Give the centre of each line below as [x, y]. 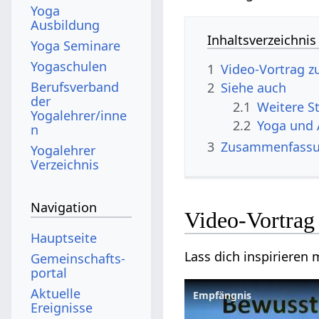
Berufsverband [75, 87]
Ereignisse [62, 307]
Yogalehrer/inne [79, 115]
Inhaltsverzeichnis [262, 40]
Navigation [64, 208]
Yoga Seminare [76, 45]
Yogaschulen [69, 66]
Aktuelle [56, 293]
